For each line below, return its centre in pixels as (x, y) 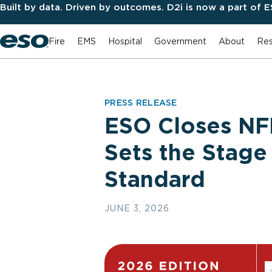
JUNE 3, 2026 (137, 208)
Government (180, 41)
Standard (155, 179)
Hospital (125, 41)
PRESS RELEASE (141, 103)
